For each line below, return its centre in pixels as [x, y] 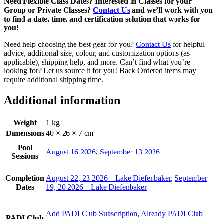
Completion [25, 178]
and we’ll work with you [171, 10]
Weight [25, 122]
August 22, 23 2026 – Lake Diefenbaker [108, 178]
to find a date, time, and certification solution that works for [102, 19]
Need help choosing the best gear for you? [70, 44]
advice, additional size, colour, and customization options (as [97, 53]
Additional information [62, 100]
